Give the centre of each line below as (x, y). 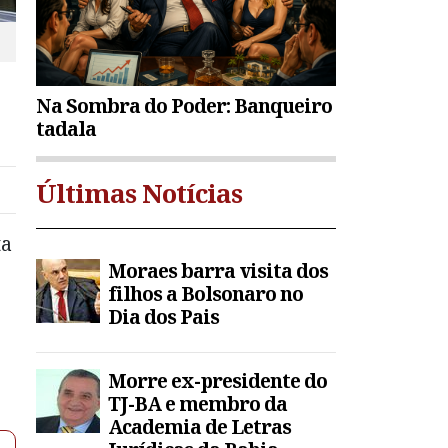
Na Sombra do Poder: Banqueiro (184, 106)
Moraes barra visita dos (218, 271)
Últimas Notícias (139, 193)
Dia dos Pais (163, 317)
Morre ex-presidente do (217, 381)
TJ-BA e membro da (197, 404)
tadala (66, 129)
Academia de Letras (199, 427)
